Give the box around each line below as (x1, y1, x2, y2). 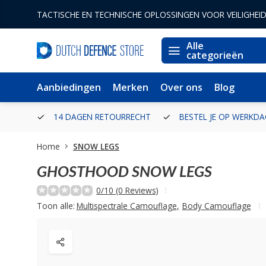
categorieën (186, 49, 243, 62)
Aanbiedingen (37, 81, 101, 94)
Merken (113, 81, 148, 94)
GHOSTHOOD (37, 162, 129, 180)
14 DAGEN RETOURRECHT (51, 111, 151, 122)
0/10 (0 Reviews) (96, 185, 159, 196)
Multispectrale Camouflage (76, 199, 177, 211)
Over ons (160, 81, 202, 94)
